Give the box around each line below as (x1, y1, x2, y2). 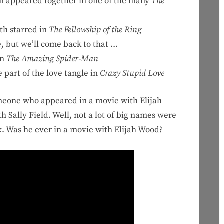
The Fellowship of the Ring (48, 24, 141, 36)
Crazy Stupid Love (99, 68, 164, 79)
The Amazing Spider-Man (6, 53, 98, 65)
